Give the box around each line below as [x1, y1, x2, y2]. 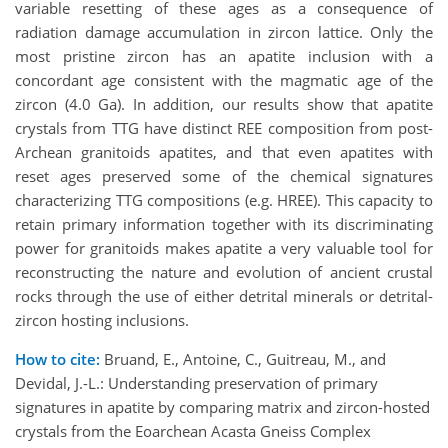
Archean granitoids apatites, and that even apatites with [15, 142, 433, 163]
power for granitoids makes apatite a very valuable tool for [15, 238, 433, 259]
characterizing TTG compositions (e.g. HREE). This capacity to [15, 190, 433, 211]
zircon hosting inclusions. [15, 310, 189, 331]
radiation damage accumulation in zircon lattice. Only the [15, 22, 433, 43]
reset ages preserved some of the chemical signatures [15, 166, 433, 187]
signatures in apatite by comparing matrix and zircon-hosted [15, 397, 430, 418]
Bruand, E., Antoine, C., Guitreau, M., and [100, 349, 386, 370]
